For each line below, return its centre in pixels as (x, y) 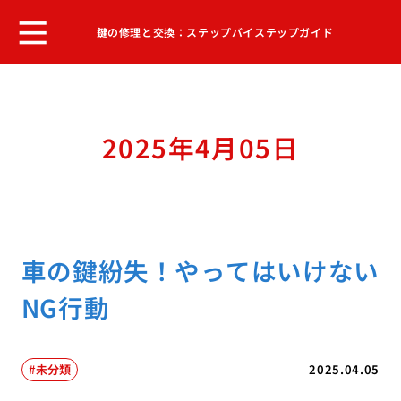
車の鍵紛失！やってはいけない (200, 271)
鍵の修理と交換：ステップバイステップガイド (215, 31)
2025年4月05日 (200, 148)
